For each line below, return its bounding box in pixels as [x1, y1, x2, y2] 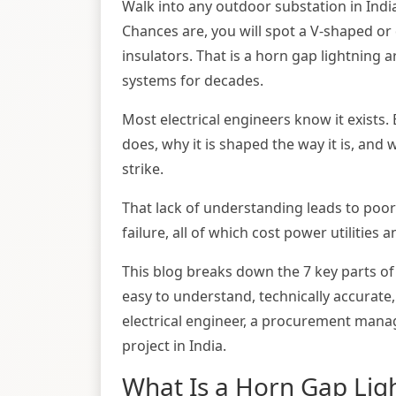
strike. [122, 159, 164, 179]
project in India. [122, 336, 226, 356]
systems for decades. [122, 71, 263, 91]
